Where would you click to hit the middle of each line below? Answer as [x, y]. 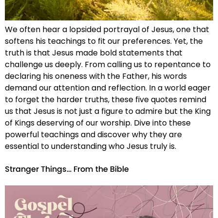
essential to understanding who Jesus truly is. [91, 146]
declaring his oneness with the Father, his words [96, 76]
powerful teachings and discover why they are [93, 134]
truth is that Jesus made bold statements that [94, 53]
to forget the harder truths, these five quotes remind [106, 99]
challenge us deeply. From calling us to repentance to [108, 64]
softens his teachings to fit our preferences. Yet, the [104, 41]
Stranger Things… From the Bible [67, 170]
